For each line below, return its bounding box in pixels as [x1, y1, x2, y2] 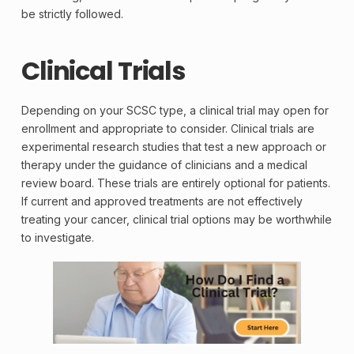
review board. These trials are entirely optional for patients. [21, 176, 330, 190]
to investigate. [21, 231, 94, 245]
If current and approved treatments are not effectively [21, 194, 303, 209]
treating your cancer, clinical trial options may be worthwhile [21, 213, 332, 227]
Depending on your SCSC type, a [21, 104, 199, 118]
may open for [254, 104, 329, 118]
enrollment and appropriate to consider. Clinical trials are [21, 122, 314, 136]
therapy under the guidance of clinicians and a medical [21, 158, 307, 172]
